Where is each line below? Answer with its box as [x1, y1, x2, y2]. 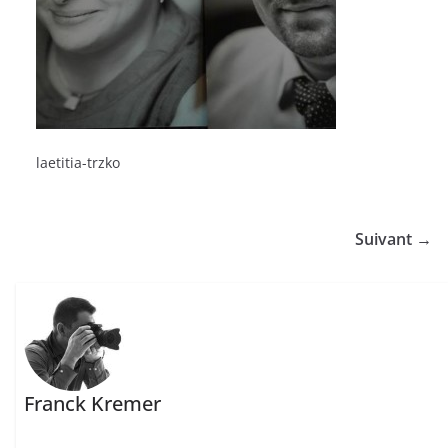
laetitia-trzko [36, 153, 120, 172]
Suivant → [355, 228, 432, 250]
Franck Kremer [24, 390, 162, 418]
